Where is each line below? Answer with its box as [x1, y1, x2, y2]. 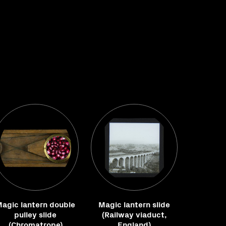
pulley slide [14, 208, 56, 219]
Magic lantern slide [98, 198, 170, 209]
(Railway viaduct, [101, 208, 167, 219]
